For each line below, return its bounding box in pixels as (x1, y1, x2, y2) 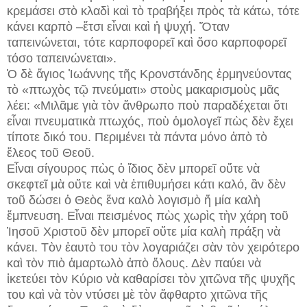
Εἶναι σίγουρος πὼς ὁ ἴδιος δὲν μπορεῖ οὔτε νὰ (7, 162, 260, 176)
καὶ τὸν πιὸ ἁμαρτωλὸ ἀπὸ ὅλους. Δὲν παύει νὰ (7, 256, 261, 271)
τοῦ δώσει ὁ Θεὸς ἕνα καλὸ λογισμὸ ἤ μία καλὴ (7, 193, 260, 208)
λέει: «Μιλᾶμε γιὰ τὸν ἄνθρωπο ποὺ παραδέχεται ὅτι (7, 99, 288, 113)
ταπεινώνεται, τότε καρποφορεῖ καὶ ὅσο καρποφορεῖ (7, 36, 286, 50)
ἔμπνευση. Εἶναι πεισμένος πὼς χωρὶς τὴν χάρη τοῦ (7, 209, 288, 223)
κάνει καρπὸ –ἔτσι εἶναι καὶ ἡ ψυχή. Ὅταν (7, 20, 230, 34)
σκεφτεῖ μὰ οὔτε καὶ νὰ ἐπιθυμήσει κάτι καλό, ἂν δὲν (7, 177, 286, 192)
